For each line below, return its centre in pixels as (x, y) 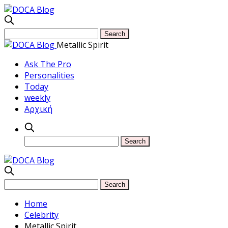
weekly (37, 98)
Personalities (49, 75)
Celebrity (41, 215)
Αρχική (38, 109)
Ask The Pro (48, 64)
